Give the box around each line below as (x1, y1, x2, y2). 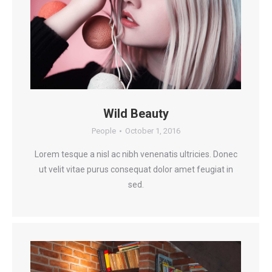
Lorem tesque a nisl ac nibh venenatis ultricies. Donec (34, 149, 237, 160)
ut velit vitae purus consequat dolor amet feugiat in (38, 165, 233, 175)
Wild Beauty (103, 106, 169, 121)
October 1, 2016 (124, 126, 180, 136)
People (91, 126, 116, 136)
